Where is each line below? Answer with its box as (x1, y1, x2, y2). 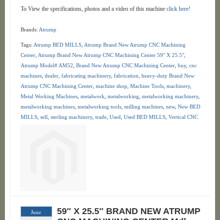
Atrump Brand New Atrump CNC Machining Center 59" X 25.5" (37, 52, 184, 58)
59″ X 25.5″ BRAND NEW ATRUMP (56, 206, 200, 216)
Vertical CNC (168, 114, 198, 120)
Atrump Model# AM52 (20, 62, 73, 68)
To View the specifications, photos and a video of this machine (20, 5, 166, 12)
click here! (166, 5, 191, 12)
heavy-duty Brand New (141, 73, 194, 79)
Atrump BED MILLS (33, 42, 82, 48)
